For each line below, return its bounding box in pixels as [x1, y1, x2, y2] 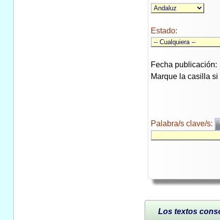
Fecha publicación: [150, 60, 217, 69]
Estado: [150, 27, 177, 35]
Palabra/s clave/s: [150, 119, 215, 128]
